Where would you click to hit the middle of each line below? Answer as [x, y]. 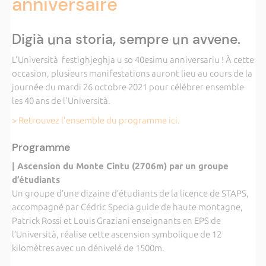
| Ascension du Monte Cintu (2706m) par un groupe [120, 166]
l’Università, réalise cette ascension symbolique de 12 [116, 234]
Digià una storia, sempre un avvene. [126, 39]
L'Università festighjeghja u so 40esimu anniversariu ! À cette [133, 60]
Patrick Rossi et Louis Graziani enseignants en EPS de [116, 221]
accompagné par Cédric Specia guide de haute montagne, [127, 207]
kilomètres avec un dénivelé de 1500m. [88, 248]
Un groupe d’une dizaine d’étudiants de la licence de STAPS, [130, 193]
